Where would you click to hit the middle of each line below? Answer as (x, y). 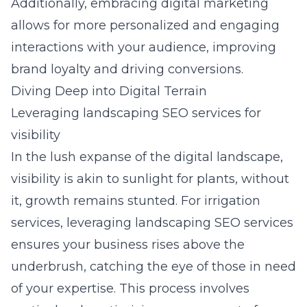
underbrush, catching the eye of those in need (153, 267)
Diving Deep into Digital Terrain (109, 91)
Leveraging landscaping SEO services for (136, 113)
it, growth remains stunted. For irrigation (136, 201)
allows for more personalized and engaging (145, 25)
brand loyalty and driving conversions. (127, 69)
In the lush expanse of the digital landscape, (147, 157)
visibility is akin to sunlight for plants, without (150, 179)
